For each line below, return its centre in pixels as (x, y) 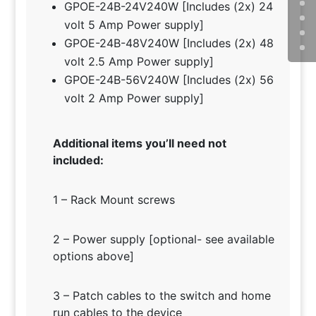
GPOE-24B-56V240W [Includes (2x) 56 (169, 80)
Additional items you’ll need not (139, 144)
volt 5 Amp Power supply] (134, 25)
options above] (93, 256)
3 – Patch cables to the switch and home (162, 296)
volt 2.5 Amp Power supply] (139, 62)
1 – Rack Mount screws (115, 200)
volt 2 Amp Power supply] (134, 98)
